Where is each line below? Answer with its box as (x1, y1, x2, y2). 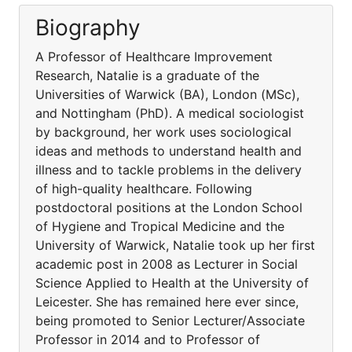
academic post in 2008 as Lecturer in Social (35, 256, 298, 272)
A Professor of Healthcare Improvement (35, 49, 273, 64)
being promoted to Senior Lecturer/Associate (35, 313, 305, 328)
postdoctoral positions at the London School (35, 200, 302, 215)
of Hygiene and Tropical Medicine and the (35, 218, 284, 234)
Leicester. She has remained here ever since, (35, 294, 299, 310)
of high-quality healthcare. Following (35, 181, 252, 196)
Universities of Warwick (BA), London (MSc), (35, 86, 299, 102)
